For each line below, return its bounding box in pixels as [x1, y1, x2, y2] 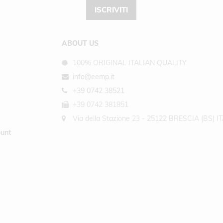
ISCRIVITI [95, 5, 128, 14]
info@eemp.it [71, 72, 114, 81]
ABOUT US [62, 39, 99, 48]
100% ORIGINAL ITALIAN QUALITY [71, 58, 187, 67]
